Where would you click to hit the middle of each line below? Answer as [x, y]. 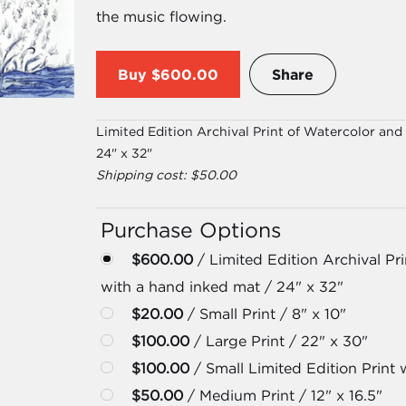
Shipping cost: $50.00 [167, 175]
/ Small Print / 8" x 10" [264, 314]
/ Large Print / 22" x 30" [278, 341]
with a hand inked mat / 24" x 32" [222, 286]
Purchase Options [191, 230]
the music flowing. [162, 16]
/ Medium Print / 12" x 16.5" [282, 395]
